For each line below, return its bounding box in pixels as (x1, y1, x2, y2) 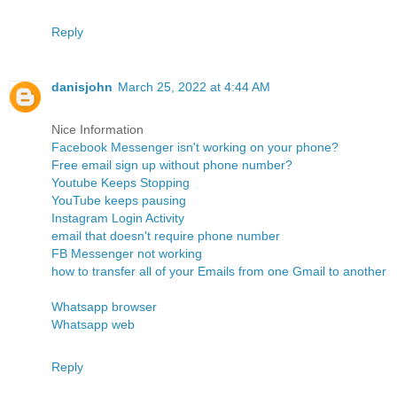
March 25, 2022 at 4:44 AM (118, 80, 270, 95)
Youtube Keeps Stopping (51, 175, 190, 191)
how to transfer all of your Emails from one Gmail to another (51, 264, 386, 279)
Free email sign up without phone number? (51, 158, 292, 173)
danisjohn (51, 80, 113, 95)
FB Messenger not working (51, 246, 202, 261)
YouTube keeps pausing (51, 193, 186, 208)
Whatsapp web (51, 317, 135, 332)
